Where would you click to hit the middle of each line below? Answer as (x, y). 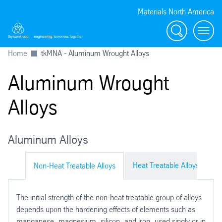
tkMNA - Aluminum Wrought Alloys (95, 53)
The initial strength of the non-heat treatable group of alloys (109, 197)
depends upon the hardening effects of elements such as (106, 209)
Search (188, 26)
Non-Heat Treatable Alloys (75, 166)
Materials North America (176, 12)
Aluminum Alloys (48, 139)
